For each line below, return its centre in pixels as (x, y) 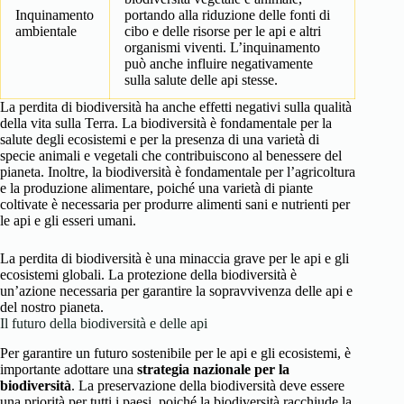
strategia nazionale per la (213, 370)
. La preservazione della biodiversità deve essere (208, 386)
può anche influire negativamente (219, 64)
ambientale (46, 32)
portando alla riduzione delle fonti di (227, 15)
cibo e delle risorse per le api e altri (223, 32)
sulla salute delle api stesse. (201, 80)
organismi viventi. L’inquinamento (222, 48)
